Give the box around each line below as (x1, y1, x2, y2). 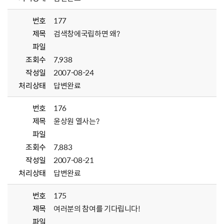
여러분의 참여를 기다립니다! (53, 203, 140, 214)
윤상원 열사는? (53, 115, 99, 126)
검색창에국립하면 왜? (53, 28, 120, 39)
